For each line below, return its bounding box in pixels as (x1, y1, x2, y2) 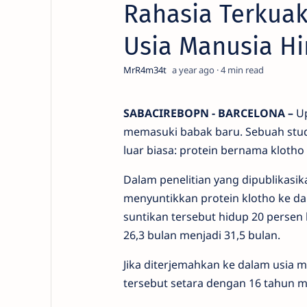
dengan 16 (206, 281, 264, 296)
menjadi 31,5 (179, 233, 248, 248)
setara (170, 281, 206, 296)
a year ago (191, 66, 234, 79)
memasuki (123, 130, 180, 145)
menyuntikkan (123, 196, 201, 211)
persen (266, 214, 306, 230)
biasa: (146, 148, 180, 163)
